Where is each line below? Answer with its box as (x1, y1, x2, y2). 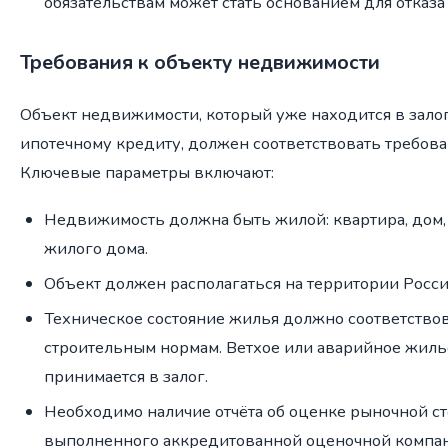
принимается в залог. (44, 365, 208, 388)
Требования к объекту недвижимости (20, 49, 380, 77)
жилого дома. (44, 237, 148, 260)
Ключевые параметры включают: (20, 161, 274, 184)
